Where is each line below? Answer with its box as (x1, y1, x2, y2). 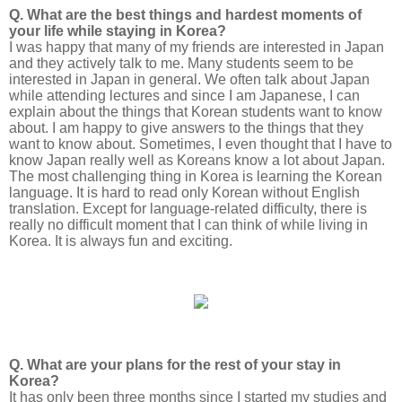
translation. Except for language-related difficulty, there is (9, 201, 367, 216)
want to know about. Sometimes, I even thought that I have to (9, 136, 392, 152)
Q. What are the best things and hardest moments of (9, 7, 362, 22)
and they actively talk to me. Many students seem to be (9, 56, 354, 71)
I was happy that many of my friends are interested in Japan (9, 39, 384, 55)
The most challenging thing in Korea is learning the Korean (9, 169, 382, 184)
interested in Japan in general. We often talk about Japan (9, 72, 370, 87)
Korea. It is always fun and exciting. (9, 233, 236, 249)
